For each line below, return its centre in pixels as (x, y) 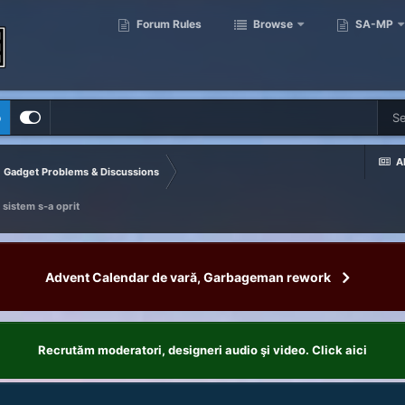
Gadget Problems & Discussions (81, 172)
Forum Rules (168, 24)
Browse (272, 24)
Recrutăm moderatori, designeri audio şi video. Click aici (202, 349)
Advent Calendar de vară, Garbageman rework (188, 277)
